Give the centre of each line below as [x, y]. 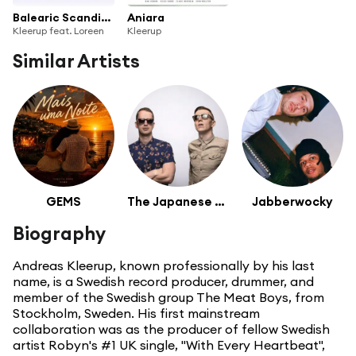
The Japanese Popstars [220, 202]
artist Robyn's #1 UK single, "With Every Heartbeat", [169, 345]
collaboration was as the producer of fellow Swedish [171, 329]
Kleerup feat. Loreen [58, 30]
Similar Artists [76, 60]
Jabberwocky [292, 202]
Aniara [146, 17]
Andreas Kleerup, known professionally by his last [164, 266]
